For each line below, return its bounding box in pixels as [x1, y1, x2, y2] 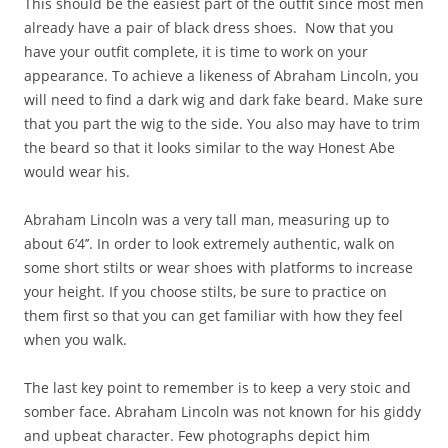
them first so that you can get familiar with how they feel [24, 306, 403, 325]
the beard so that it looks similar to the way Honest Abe [24, 138, 395, 157]
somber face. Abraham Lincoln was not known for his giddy [24, 402, 421, 421]
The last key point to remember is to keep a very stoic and [24, 378, 411, 397]
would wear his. [24, 162, 130, 181]
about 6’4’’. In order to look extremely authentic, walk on [24, 234, 395, 253]
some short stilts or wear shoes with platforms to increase [24, 258, 413, 277]
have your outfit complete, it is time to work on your [24, 42, 368, 61]
